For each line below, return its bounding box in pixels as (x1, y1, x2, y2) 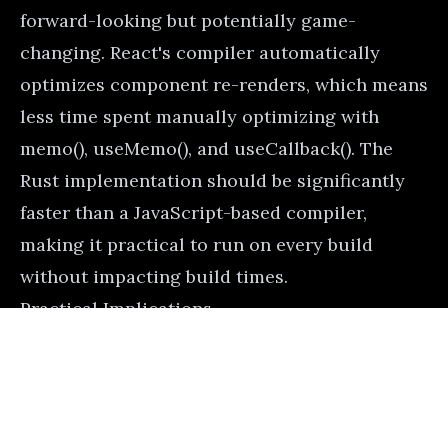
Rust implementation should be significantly (20, 168, 405, 192)
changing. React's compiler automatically (20, 40, 380, 64)
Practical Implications (20, 296, 212, 320)
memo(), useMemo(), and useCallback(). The (20, 136, 393, 160)
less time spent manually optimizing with (20, 104, 379, 128)
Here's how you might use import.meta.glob (20, 328, 399, 352)
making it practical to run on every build (20, 232, 373, 256)
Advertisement (183, 420, 265, 436)
